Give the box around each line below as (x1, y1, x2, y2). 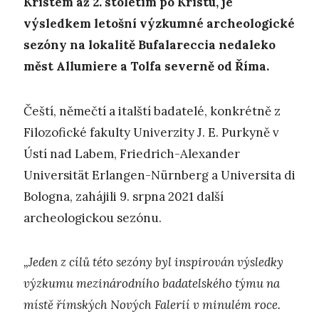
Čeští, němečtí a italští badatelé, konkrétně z (23, 103, 281, 119)
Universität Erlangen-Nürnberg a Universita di (23, 167, 296, 183)
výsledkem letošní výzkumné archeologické (23, 16, 295, 32)
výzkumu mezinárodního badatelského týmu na (23, 275, 280, 291)
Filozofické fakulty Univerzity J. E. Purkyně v (23, 124, 279, 140)
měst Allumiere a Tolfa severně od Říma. (23, 58, 269, 75)
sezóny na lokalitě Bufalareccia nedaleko (23, 37, 276, 53)
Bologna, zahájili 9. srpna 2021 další (23, 188, 224, 204)
